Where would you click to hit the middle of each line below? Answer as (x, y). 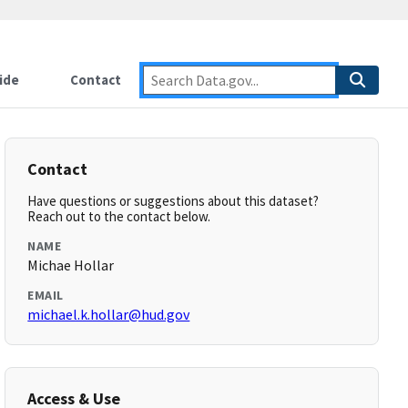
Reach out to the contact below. (119, 216)
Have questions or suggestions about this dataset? (173, 201)
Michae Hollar (71, 265)
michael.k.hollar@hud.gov (109, 314)
